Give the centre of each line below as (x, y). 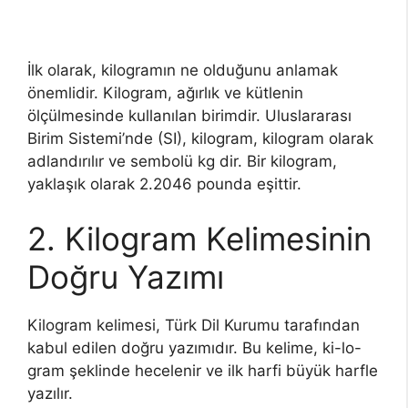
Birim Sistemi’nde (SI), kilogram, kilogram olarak (200, 138)
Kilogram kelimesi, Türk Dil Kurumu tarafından (194, 325)
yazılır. (50, 393)
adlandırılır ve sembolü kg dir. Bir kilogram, (182, 161)
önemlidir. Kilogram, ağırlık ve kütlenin (165, 93)
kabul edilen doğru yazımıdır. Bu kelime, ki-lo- (194, 347)
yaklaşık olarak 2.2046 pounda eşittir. (164, 184)
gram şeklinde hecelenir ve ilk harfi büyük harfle (203, 370)
